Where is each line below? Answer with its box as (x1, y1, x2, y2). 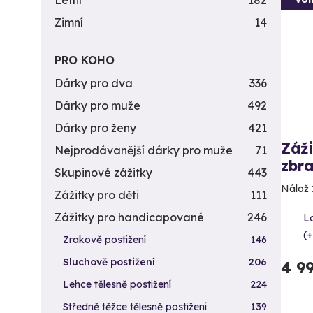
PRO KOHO (54, 53, 115, 67)
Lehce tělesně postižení (63, 278, 171, 291)
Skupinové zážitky (54, 166, 152, 180)
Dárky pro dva (54, 76, 133, 90)
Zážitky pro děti (54, 188, 139, 202)
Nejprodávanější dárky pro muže (54, 143, 233, 157)
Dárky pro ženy (54, 121, 136, 135)
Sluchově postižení (63, 256, 155, 268)
